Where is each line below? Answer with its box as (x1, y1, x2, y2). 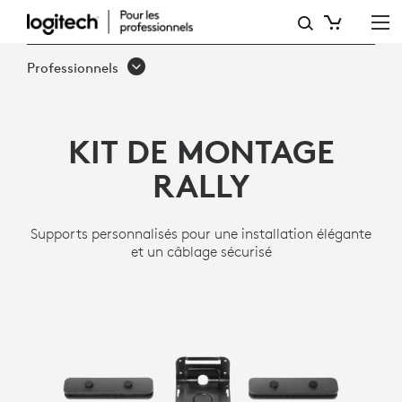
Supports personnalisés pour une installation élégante (31, 224, 371, 242)
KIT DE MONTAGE (67, 132, 335, 171)
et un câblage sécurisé (130, 242, 272, 260)
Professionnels (27, 59, 118, 76)
